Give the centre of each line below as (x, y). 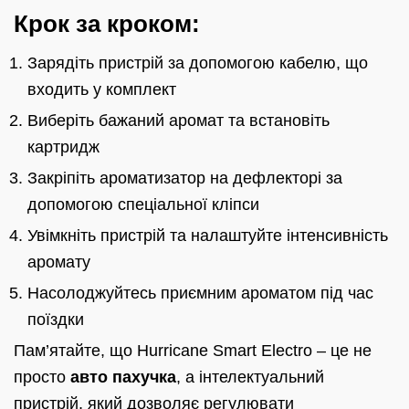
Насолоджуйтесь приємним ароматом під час (200, 294)
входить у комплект (102, 90)
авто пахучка (123, 378)
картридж (63, 147)
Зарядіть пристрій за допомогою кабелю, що (198, 63)
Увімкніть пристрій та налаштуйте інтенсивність (208, 236)
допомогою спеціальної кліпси (143, 205)
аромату (59, 262)
